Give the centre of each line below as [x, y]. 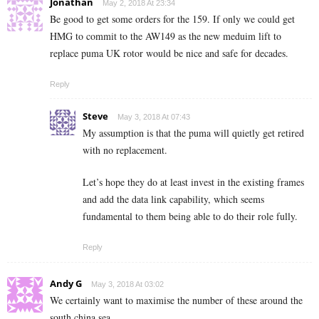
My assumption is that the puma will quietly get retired [193, 133]
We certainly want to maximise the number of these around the [176, 300]
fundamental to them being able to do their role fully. [190, 216]
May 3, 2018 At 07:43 [154, 117]
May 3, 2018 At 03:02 [127, 284]
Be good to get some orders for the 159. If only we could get [172, 19]
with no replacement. [125, 150]
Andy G [66, 284]
